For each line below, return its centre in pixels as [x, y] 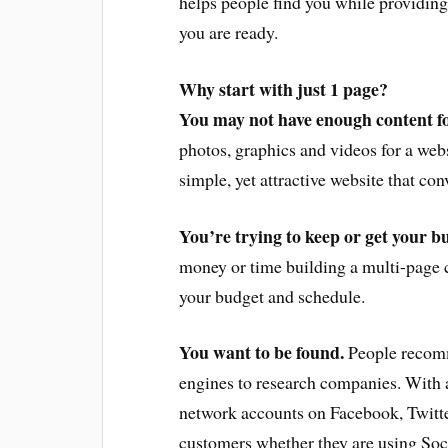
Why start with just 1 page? [284, 88]
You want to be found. [262, 352]
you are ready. [229, 32]
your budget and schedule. [272, 295]
